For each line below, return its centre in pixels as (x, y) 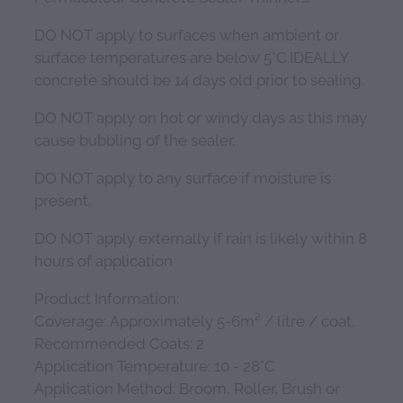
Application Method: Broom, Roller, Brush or (187, 387)
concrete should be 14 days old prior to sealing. (199, 79)
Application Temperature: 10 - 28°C (155, 365)
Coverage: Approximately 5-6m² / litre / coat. (194, 320)
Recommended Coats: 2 (119, 342)
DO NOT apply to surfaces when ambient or (187, 34)
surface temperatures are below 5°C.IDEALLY (191, 56)
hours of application (103, 260)
